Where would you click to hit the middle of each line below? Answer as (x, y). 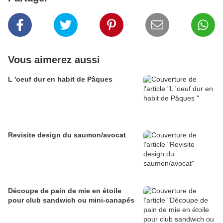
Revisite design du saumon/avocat (67, 135)
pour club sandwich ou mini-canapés (71, 200)
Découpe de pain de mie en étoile (65, 191)
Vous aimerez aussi (54, 60)
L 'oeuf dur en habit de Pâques (60, 79)
